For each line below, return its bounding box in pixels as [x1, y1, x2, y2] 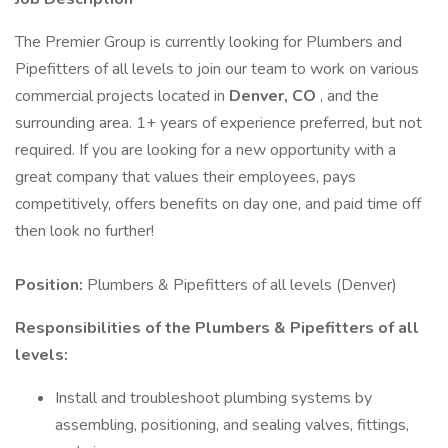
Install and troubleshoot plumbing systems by [55, 387, 372, 409]
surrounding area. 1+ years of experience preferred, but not [15, 112, 422, 134]
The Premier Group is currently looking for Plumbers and [15, 31, 402, 53]
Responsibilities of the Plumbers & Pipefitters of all [15, 317, 419, 339]
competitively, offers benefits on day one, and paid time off [15, 193, 421, 215]
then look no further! [15, 220, 154, 242]
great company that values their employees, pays [15, 166, 356, 188]
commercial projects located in [15, 85, 229, 107]
